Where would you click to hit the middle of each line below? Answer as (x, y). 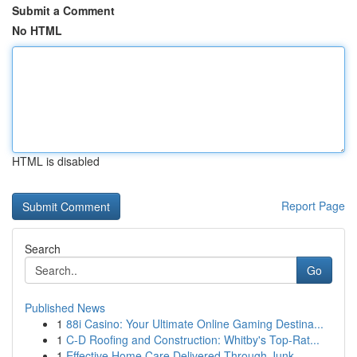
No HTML (37, 30)
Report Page (313, 206)
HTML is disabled (56, 161)
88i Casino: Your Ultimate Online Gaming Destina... (195, 324)
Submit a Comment (63, 10)
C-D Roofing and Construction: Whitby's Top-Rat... (193, 339)
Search (43, 249)
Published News (65, 308)
